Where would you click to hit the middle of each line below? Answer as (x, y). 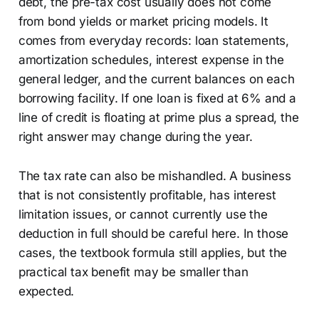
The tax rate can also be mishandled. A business (155, 176)
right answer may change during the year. (135, 136)
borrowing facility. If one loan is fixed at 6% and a (157, 98)
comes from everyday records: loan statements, (154, 40)
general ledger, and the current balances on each (156, 79)
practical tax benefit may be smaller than (133, 272)
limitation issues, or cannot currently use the (143, 214)
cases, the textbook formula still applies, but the (153, 252)
